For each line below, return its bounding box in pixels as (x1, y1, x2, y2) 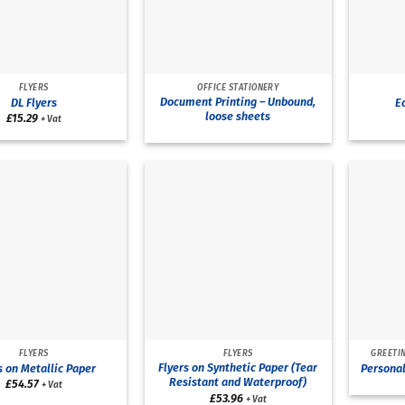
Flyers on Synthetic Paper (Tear (158, 361, 318, 375)
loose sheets (205, 109, 271, 124)
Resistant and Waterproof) (169, 375, 307, 390)
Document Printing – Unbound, (160, 95, 316, 109)
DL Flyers (10, 95, 57, 109)
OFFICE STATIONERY (197, 81, 279, 93)
